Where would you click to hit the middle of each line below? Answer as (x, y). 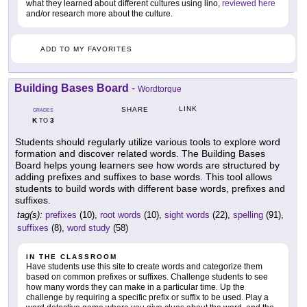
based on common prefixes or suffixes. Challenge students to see (147, 277)
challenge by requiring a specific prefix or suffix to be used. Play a (147, 298)
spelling (248, 215)
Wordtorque (160, 89)
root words (121, 215)
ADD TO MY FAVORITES (86, 49)
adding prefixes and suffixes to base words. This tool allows (144, 177)
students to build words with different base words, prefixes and (150, 189)
